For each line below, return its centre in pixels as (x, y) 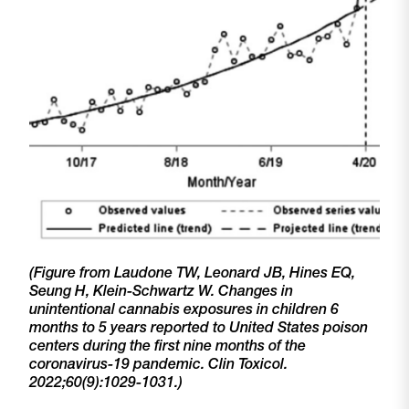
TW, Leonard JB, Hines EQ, (264, 273)
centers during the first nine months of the (168, 346)
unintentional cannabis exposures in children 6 (184, 309)
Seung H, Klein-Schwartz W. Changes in (161, 291)
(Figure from (72, 273)
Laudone (143, 273)
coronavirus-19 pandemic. (119, 364)
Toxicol (261, 364)
